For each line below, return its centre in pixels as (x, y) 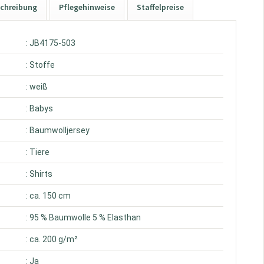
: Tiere (38, 152)
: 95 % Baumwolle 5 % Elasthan (84, 217)
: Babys (40, 108)
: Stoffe (41, 65)
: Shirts (39, 174)
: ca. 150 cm (49, 196)
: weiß (37, 87)
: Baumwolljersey (58, 130)
